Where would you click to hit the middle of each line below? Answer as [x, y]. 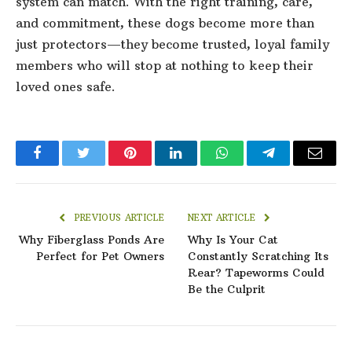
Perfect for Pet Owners [100, 257]
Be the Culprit [227, 290]
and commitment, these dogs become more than [165, 23]
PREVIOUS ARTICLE [117, 218]
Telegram [294, 165]
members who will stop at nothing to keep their [165, 66]
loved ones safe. [66, 87]
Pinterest [153, 165]
